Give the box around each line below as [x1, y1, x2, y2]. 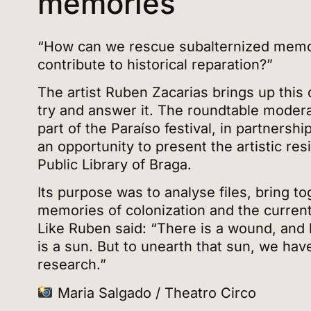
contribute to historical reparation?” [37, 56, 273, 73]
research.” [37, 256, 106, 274]
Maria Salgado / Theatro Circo [53, 284, 256, 301]
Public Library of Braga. [37, 155, 196, 173]
